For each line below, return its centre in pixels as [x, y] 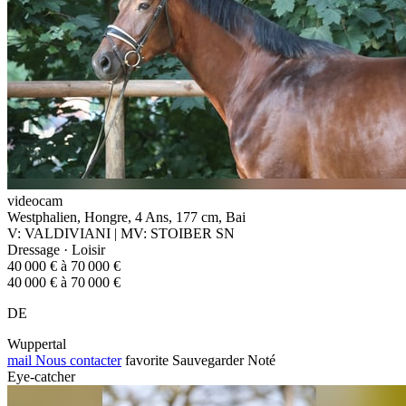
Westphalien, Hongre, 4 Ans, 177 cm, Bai [126, 217]
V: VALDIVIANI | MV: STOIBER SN [121, 233]
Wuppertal [37, 343]
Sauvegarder [208, 360]
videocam [35, 200]
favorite [147, 360]
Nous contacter [77, 360]
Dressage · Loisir [56, 249]
